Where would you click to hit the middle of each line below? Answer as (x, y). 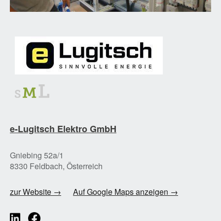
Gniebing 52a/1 (37, 155)
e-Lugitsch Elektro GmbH (63, 129)
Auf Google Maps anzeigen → (126, 192)
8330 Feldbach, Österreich (56, 166)
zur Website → (36, 192)
